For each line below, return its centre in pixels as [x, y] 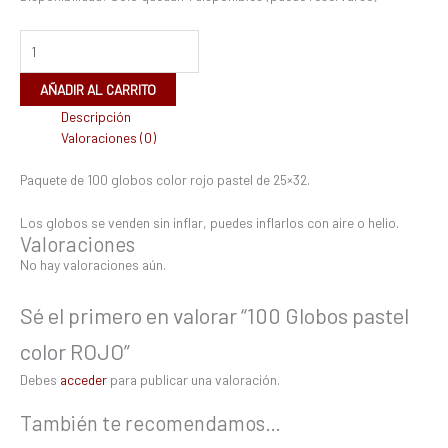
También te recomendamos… [150, 422]
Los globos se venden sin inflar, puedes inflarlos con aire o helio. [209, 222]
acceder [83, 379]
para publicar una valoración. [193, 379]
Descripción [96, 117]
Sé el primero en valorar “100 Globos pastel [214, 314]
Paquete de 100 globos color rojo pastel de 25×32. [165, 179]
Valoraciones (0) [109, 138]
